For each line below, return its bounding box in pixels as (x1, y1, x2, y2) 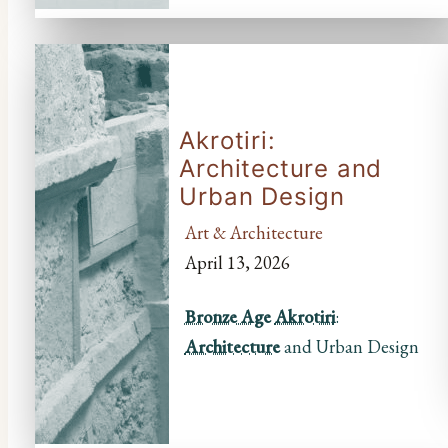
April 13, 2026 (184, 250, 290, 274)
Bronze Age (184, 304, 271, 328)
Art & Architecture (184, 220, 323, 244)
